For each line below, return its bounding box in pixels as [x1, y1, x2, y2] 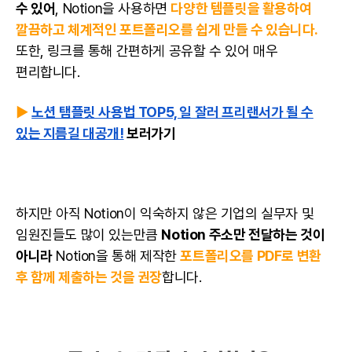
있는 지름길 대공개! [16, 124, 124, 141]
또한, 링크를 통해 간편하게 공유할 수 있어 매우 [16, 42, 278, 59]
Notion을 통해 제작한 [52, 247, 181, 264]
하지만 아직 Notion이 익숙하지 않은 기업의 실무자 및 [16, 204, 314, 222]
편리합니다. [16, 63, 84, 80]
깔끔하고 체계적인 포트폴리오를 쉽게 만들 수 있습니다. [16, 20, 318, 38]
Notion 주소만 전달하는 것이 [161, 225, 325, 243]
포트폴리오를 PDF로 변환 [180, 247, 321, 264]
